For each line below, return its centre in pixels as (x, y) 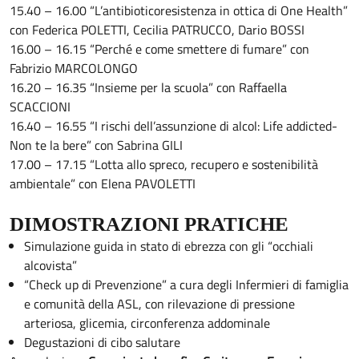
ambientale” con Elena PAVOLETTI (103, 184)
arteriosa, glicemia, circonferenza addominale (147, 323)
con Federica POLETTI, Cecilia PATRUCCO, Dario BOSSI (157, 30)
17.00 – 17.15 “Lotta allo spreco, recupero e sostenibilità (164, 165)
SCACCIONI (40, 107)
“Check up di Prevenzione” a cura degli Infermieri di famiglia (186, 285)
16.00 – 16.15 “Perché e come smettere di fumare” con (159, 49)
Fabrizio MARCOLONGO (74, 69)
